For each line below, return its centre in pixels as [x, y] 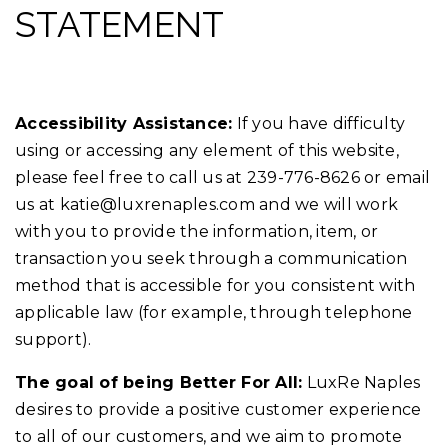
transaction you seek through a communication [211, 258]
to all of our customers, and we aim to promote [209, 436]
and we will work [326, 204]
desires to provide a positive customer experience [218, 409]
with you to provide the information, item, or [197, 231]
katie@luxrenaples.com [157, 204]
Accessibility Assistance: [124, 123]
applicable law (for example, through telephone [214, 312]
